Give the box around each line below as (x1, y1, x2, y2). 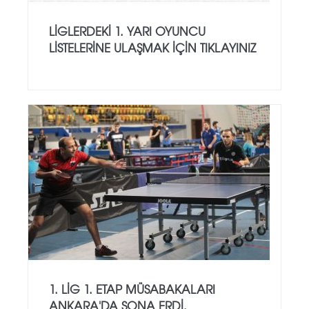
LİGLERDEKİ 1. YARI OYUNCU (49, 21, 206, 39)
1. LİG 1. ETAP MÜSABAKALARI (49, 279, 215, 297)
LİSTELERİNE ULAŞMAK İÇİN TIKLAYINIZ (49, 38, 256, 56)
